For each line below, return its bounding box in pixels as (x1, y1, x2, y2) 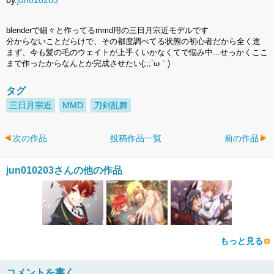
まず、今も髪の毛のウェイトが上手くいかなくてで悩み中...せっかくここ (6, 47, 268, 57)
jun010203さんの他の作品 (6, 165, 122, 176)
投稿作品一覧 (109, 133, 161, 143)
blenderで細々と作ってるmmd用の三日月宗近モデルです (6, 25, 209, 35)
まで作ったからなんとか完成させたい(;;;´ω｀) (6, 58, 170, 68)
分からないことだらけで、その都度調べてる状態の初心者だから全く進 (6, 36, 261, 46)
